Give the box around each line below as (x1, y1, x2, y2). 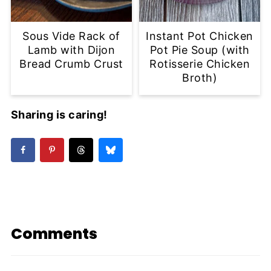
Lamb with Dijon (27, 44, 116, 57)
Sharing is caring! (10, 108, 108, 122)
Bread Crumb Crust (19, 57, 123, 71)
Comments (10, 223, 97, 244)
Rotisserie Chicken (149, 57, 250, 71)
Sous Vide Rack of (22, 30, 120, 43)
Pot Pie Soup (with (149, 44, 250, 57)
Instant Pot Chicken (146, 30, 253, 43)
